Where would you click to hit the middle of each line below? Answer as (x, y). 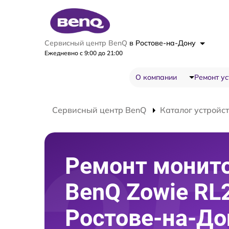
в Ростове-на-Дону (164, 43)
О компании (156, 77)
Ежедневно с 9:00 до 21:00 (84, 53)
